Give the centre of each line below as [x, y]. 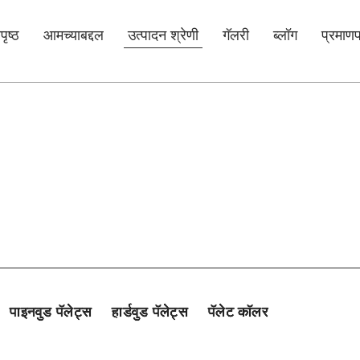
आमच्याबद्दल [74, 35]
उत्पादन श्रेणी [163, 35]
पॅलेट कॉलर [238, 311]
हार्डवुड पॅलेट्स [150, 311]
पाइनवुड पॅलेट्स [51, 311]
